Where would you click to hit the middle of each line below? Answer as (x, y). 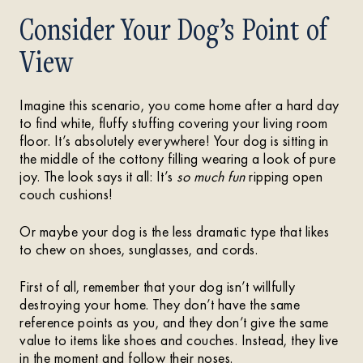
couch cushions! (66, 194)
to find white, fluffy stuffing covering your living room (173, 123)
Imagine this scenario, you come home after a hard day (179, 105)
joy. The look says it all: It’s (98, 176)
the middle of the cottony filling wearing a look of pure (177, 158)
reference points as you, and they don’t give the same (174, 322)
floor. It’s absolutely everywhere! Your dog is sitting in (174, 141)
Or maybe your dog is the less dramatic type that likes (174, 231)
